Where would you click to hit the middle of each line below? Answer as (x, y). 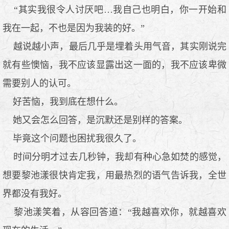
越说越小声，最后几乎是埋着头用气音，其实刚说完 (114, 46)
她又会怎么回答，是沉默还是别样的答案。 (95, 120)
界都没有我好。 (35, 193)
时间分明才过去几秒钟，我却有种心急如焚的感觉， (114, 157)
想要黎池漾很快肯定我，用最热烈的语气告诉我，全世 (114, 175)
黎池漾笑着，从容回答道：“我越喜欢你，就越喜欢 (114, 212)
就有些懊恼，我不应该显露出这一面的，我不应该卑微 (114, 65)
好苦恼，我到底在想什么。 (63, 101)
